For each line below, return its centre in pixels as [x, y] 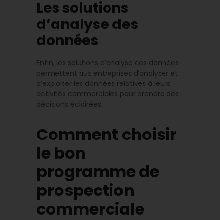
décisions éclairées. [69, 104]
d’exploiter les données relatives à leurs [103, 83]
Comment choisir [107, 134]
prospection [85, 190]
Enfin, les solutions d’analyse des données [108, 63]
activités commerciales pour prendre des [108, 94]
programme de [98, 171]
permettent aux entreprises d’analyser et [107, 73]
